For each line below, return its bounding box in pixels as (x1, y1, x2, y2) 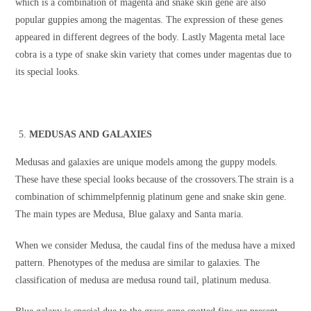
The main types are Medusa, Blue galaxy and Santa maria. (15, 209, 244, 220)
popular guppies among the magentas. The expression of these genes (15, 15, 283, 26)
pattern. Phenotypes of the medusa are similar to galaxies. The (15, 258, 260, 269)
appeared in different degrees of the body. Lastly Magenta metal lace (15, 32, 285, 43)
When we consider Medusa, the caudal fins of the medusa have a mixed (15, 240, 296, 251)
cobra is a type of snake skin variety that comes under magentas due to (15, 49, 292, 60)
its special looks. (15, 67, 81, 78)
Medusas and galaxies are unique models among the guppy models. (15, 157, 278, 168)
